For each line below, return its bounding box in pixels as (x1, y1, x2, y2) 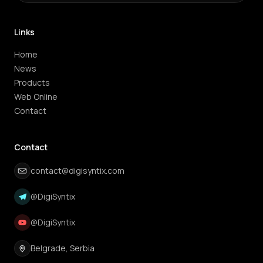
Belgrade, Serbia (31, 242, 95, 254)
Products (14, 77, 50, 88)
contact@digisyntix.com (31, 165, 124, 176)
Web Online (14, 91, 58, 102)
